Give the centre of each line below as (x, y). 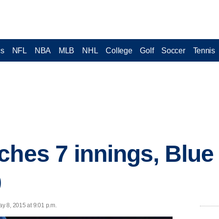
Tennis (204, 50)
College (119, 50)
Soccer (173, 50)
